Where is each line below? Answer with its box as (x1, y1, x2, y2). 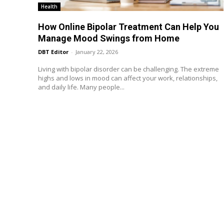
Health (41, 3, 57, 10)
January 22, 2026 (75, 48, 118, 56)
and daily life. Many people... (38, 82, 124, 92)
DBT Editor (38, 48, 68, 56)
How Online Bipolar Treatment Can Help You (38, 21, 219, 32)
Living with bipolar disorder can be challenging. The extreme (38, 64, 219, 74)
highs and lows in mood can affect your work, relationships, (38, 73, 217, 83)
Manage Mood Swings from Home (38, 33, 179, 44)
